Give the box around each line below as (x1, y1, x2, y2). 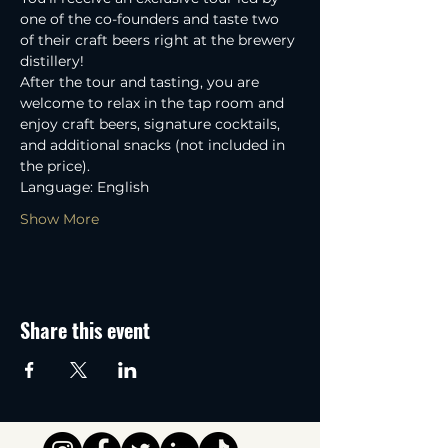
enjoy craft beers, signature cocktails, (20, 114, 284, 133)
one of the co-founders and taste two (20, 9, 283, 28)
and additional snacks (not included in (20, 135, 289, 154)
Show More (20, 209, 99, 228)
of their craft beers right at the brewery (20, 30, 299, 49)
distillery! (20, 51, 88, 70)
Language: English (20, 177, 149, 196)
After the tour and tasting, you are (20, 72, 263, 91)
